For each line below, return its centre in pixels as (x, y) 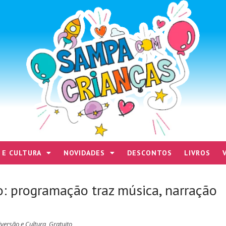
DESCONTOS (150, 153)
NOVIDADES (84, 153)
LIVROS (197, 153)
